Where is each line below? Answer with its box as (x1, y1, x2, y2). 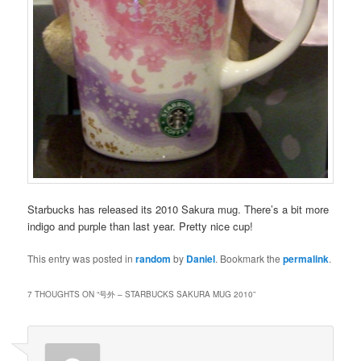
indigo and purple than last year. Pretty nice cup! (27, 218, 254, 234)
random (135, 251, 172, 267)
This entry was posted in (27, 251, 136, 266)
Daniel (186, 251, 216, 267)
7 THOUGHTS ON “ (27, 288, 100, 300)
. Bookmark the (215, 251, 284, 266)
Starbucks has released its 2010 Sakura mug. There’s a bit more (27, 201, 330, 218)
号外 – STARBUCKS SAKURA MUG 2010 (99, 288, 254, 300)
